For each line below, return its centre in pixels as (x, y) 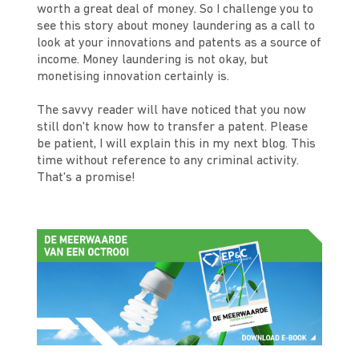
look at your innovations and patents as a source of (179, 44)
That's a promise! (87, 178)
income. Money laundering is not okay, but (153, 61)
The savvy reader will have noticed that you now (172, 111)
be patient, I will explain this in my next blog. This (177, 145)
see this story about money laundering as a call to (176, 27)
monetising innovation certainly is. (133, 77)
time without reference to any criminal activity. (168, 161)
